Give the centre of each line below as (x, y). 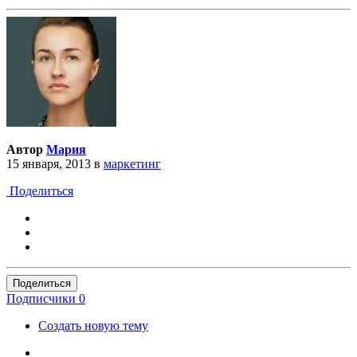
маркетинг (132, 164)
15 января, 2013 (49, 164)
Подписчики (41, 299)
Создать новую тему (93, 326)
